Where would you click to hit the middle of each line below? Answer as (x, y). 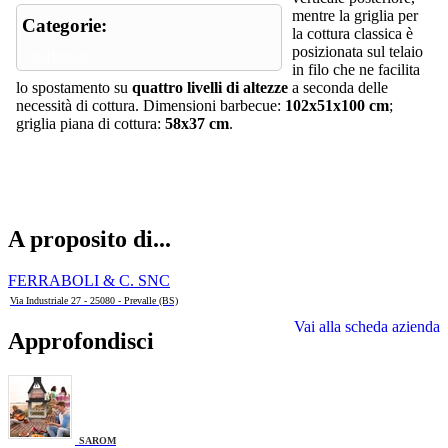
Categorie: (64, 25)
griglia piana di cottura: (90, 123)
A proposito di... (89, 238)
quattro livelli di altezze (210, 87)
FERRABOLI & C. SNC (89, 281)
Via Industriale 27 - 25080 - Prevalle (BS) (94, 301)
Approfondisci (81, 341)
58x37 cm (197, 123)
